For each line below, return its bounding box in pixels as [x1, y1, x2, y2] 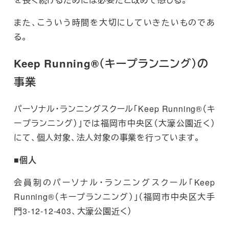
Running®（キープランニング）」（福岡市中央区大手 [14, 190, 215, 202]
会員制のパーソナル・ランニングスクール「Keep [14, 176, 215, 188]
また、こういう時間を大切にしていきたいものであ [14, 16, 215, 28]
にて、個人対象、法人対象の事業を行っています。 [14, 131, 200, 143]
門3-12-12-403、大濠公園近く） [14, 204, 132, 217]
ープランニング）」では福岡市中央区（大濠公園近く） [14, 117, 215, 129]
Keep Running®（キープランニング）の [14, 56, 209, 71]
